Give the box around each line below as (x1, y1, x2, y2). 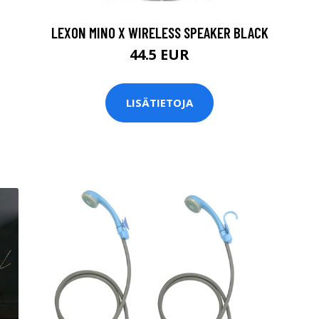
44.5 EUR (130, 44, 189, 64)
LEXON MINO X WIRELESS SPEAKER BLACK (51, 23, 268, 41)
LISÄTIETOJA (126, 95, 193, 110)
